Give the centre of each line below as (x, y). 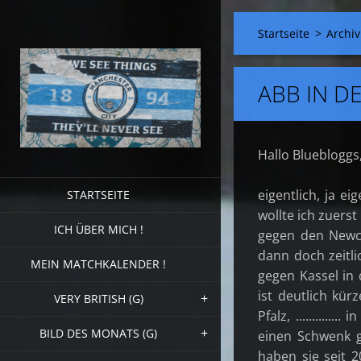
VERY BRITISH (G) (98, 298)
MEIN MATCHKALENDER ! (98, 263)
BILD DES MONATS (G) (98, 333)
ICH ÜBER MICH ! (98, 229)
